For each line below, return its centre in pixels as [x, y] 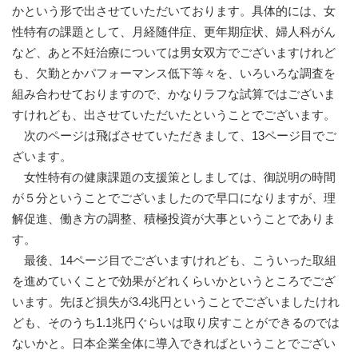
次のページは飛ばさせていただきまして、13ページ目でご [174, 136]
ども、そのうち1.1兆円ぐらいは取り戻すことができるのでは [176, 323]
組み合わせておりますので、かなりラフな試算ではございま [174, 94]
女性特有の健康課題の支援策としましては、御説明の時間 [174, 177]
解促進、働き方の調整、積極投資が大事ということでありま [174, 219]
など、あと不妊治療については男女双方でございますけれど [174, 53]
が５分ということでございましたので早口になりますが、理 [174, 198]
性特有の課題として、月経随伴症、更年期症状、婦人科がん [174, 32]
